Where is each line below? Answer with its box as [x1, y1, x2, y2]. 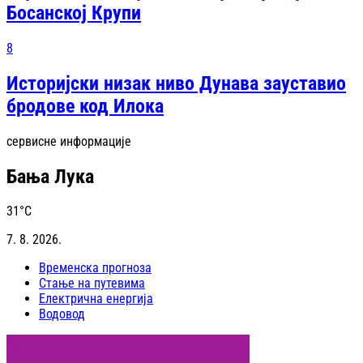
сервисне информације [6, 133, 131, 149]
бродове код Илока [6, 94, 164, 117]
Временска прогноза [39, 260, 152, 276]
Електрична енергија [39, 291, 153, 307]
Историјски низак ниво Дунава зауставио [6, 71, 346, 95]
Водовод [39, 306, 85, 322]
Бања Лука [6, 164, 94, 188]
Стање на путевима [39, 275, 145, 292]
